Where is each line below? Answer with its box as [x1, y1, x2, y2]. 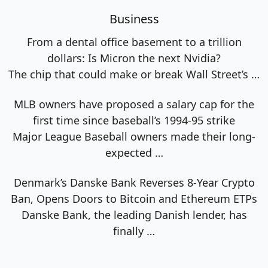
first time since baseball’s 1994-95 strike [33, 112, 235, 127]
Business [109, 10, 159, 27]
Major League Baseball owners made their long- [13, 129, 255, 144]
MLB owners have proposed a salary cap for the [14, 96, 254, 111]
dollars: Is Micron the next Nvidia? [47, 50, 221, 65]
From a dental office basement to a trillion [26, 34, 242, 49]
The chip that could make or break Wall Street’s [8, 66, 251, 81]
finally [113, 223, 147, 238]
